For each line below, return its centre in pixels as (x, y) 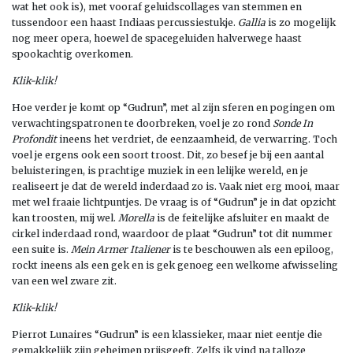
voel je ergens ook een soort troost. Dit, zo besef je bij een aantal (168, 154)
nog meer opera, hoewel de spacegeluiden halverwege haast (157, 38)
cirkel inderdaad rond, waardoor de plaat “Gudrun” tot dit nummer (172, 233)
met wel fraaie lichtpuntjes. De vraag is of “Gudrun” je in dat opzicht (174, 202)
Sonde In (293, 123)
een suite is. (41, 249)
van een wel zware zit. (64, 281)
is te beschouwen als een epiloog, (252, 249)
